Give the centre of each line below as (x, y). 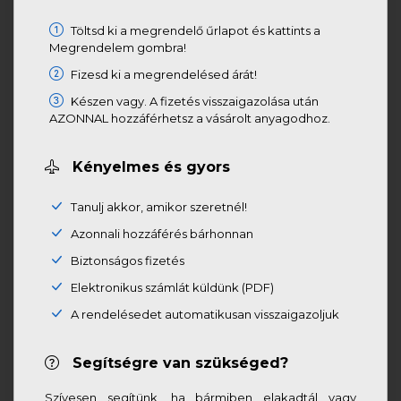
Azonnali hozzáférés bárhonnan (161, 234)
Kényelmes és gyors (149, 167)
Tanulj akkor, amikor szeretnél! (158, 207)
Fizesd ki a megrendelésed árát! (163, 74)
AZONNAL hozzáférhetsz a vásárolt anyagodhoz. (190, 118)
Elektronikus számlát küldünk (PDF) (171, 287)
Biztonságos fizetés (127, 260)
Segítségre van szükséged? (179, 363)
